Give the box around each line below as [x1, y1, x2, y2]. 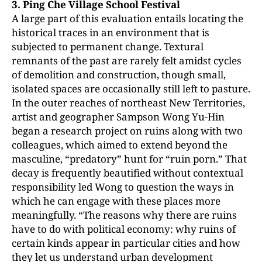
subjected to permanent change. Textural [12, 40, 204, 53]
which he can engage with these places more [12, 194, 220, 208]
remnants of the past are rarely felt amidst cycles [12, 54, 242, 67]
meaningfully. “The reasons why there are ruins [12, 208, 237, 222]
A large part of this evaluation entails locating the [12, 12, 243, 25]
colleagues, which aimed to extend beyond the [12, 138, 227, 151]
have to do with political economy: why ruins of [12, 222, 236, 236]
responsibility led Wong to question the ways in [12, 180, 234, 194]
